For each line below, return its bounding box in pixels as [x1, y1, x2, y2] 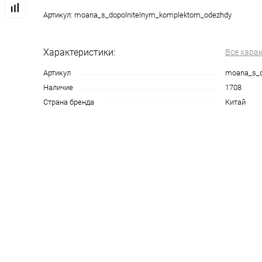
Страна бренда [43, 98, 94, 106]
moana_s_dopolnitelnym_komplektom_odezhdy [74, 11, 232, 19]
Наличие [43, 83, 73, 92]
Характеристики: [43, 47, 115, 58]
